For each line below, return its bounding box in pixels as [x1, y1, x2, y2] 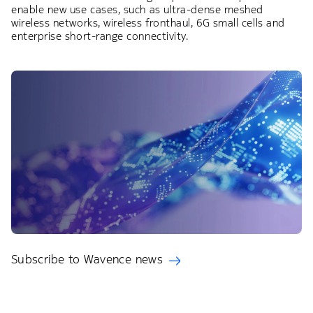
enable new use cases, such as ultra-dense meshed [11, 3, 263, 17]
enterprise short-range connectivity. [11, 29, 189, 43]
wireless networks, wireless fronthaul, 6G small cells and [11, 16, 285, 30]
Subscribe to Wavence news [11, 252, 163, 268]
